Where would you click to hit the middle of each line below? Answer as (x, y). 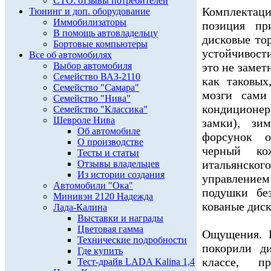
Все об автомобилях (70, 55)
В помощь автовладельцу (106, 33)
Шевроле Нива (84, 120)
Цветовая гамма (110, 229)
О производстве (110, 142)
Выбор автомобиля (93, 66)
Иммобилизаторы (90, 22)
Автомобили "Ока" (93, 185)
